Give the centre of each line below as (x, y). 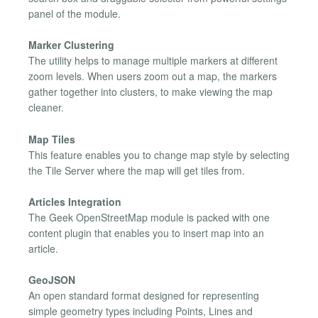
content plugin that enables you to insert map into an (146, 233)
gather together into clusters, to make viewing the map (150, 92)
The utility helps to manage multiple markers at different (153, 61)
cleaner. (46, 108)
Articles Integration (75, 202)
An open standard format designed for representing (144, 296)
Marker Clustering (71, 45)
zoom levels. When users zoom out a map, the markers (153, 76)
